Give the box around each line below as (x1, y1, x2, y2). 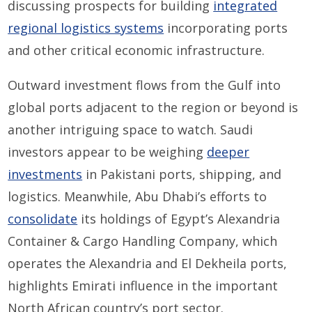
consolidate (8, 210, 78, 228)
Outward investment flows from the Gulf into (8, 77, 281, 94)
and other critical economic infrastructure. (8, 42, 265, 59)
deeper (207, 143, 250, 161)
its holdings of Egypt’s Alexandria (77, 210, 281, 228)
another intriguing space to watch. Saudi (8, 121, 253, 139)
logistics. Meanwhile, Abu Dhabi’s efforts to (8, 188, 267, 205)
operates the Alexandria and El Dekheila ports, (8, 255, 288, 272)
